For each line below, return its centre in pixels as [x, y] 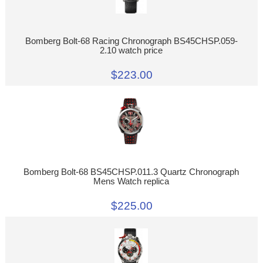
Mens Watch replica [131, 182]
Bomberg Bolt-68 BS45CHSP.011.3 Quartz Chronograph [131, 172]
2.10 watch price [131, 50]
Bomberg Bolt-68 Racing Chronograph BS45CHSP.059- [131, 41]
